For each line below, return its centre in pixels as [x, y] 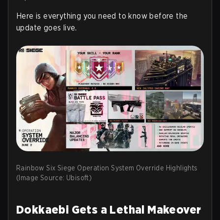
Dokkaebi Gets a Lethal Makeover [109, 209]
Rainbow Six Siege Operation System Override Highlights [107, 168]
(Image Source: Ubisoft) [54, 178]
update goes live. [47, 28]
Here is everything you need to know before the [102, 16]
